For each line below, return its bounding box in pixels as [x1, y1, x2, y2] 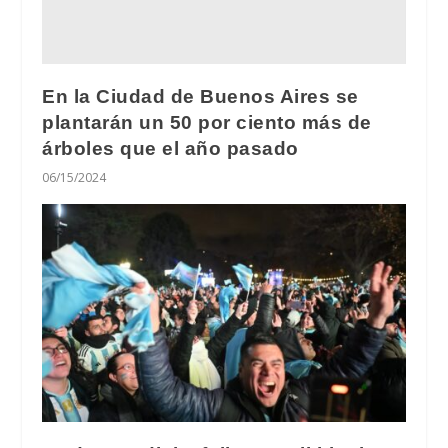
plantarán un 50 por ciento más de [42, 111, 372, 133]
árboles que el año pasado [42, 137, 299, 159]
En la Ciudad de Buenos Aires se [42, 85, 359, 107]
